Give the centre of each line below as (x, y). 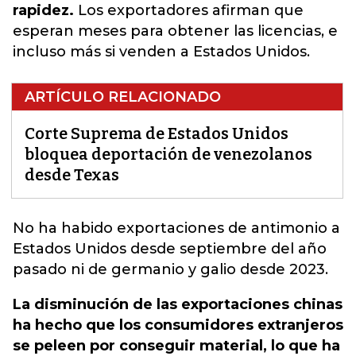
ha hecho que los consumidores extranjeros (178, 325)
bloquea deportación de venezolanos (168, 154)
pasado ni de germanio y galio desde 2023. (170, 269)
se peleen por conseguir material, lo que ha (176, 346)
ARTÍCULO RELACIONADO (123, 97)
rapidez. (43, 10)
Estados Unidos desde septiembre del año (170, 249)
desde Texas (72, 175)
